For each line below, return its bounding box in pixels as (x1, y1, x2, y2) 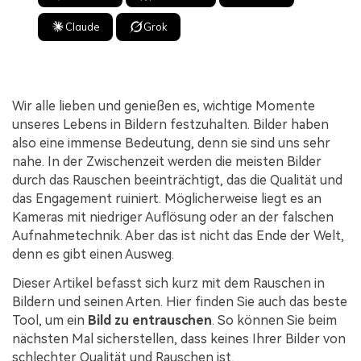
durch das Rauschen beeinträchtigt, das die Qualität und (12, 172, 342, 188)
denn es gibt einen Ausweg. (12, 246, 174, 262)
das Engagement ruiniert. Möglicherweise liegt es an (12, 190, 322, 206)
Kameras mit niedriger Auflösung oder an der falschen (12, 209, 334, 225)
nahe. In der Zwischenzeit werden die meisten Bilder (12, 153, 322, 169)
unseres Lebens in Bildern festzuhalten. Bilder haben (12, 116, 329, 132)
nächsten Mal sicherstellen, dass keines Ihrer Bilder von (12, 330, 346, 346)
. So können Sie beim (212, 312, 337, 328)
